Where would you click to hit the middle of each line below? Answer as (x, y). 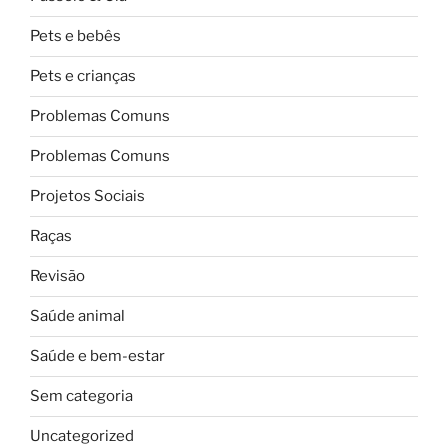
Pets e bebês (75, 36)
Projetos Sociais (87, 196)
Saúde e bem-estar (97, 356)
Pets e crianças (83, 76)
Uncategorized (82, 436)
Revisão (57, 276)
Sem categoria (81, 396)
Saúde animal (77, 316)
